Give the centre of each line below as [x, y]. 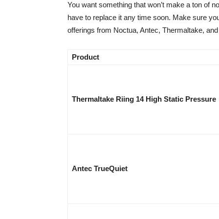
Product [86, 57]
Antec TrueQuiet [100, 169]
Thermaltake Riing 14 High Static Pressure [144, 99]
